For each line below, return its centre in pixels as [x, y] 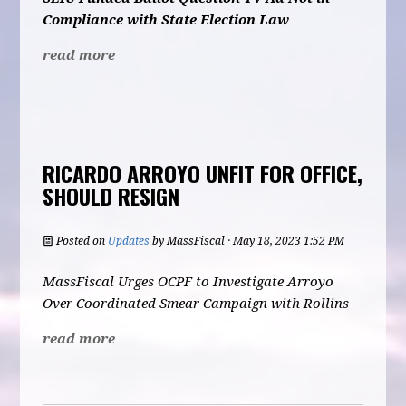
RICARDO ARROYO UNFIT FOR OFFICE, [203, 173]
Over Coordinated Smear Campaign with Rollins [196, 304]
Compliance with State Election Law [166, 20]
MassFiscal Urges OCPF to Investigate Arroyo [188, 282]
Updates [129, 241]
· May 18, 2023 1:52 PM [285, 241]
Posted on [81, 241]
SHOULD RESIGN [111, 196]
